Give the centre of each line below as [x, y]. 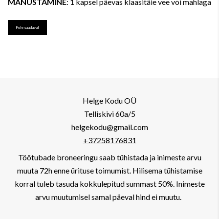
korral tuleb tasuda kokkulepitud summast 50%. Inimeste [109, 183]
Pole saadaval [27, 27]
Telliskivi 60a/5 [109, 113]
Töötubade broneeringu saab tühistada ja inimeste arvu [109, 157]
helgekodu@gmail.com [109, 127]
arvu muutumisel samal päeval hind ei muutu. [109, 197]
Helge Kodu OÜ [109, 100]
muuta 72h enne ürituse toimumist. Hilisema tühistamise [109, 170]
